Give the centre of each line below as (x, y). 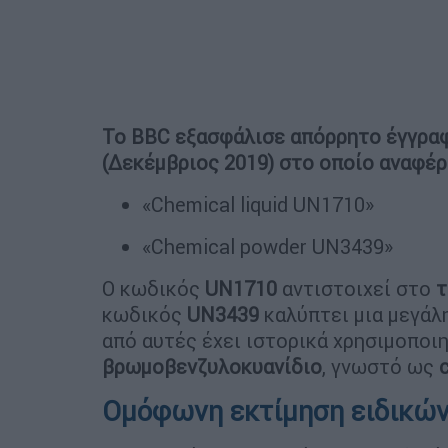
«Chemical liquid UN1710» (258, 204)
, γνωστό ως (380, 366)
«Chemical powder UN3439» (267, 246)
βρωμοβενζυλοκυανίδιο (212, 366)
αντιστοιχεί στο (356, 288)
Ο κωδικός (153, 288)
